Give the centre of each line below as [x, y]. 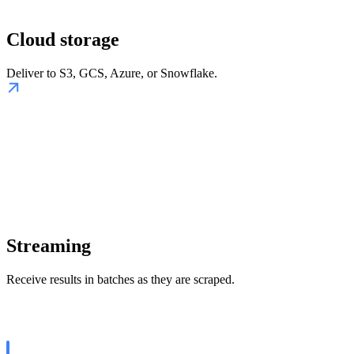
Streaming [49, 246]
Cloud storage [63, 40]
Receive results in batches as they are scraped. [121, 280]
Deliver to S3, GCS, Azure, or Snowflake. [112, 73]
